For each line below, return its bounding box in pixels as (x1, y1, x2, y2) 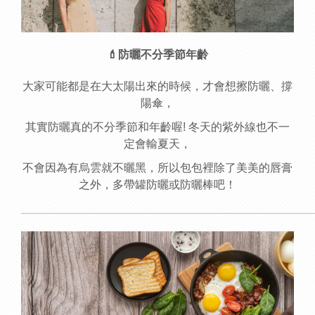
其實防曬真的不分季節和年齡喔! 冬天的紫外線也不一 (25, 121, 290, 134)
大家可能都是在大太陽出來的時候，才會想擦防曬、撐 (22, 80, 292, 93)
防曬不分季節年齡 (118, 49, 208, 61)
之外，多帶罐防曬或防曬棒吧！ (79, 179, 236, 191)
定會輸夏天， (124, 138, 191, 150)
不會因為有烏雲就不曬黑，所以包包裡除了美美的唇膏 (22, 162, 292, 174)
